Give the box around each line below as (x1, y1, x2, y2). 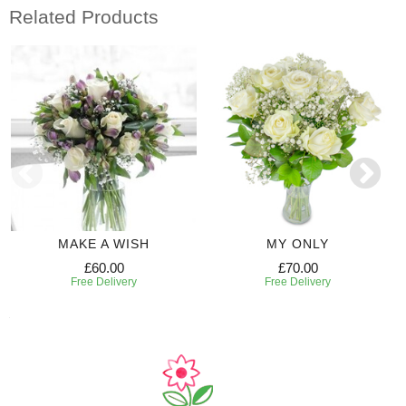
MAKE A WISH (58, 237, 150, 252)
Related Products (9, 5, 159, 27)
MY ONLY (266, 237, 329, 252)
